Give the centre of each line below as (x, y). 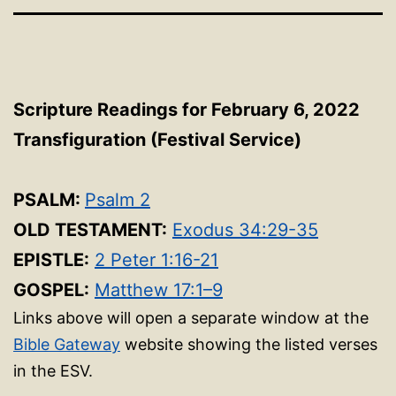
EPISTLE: (51, 260)
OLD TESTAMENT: (90, 230)
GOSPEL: (51, 290)
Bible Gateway (67, 344)
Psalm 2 (118, 200)
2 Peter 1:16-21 (156, 260)
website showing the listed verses (249, 344)
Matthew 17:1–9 (159, 290)
